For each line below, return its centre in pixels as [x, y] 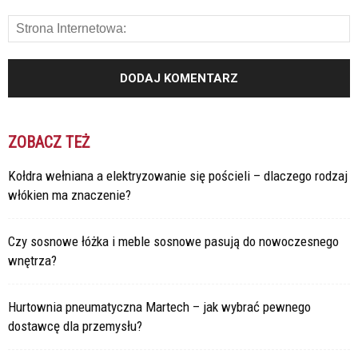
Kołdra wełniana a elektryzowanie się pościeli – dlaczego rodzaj [178, 175]
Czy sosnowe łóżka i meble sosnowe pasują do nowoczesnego [173, 241]
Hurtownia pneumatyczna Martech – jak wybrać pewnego [159, 306]
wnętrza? [32, 260]
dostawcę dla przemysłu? [75, 326]
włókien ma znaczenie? [70, 195]
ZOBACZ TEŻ [49, 142]
